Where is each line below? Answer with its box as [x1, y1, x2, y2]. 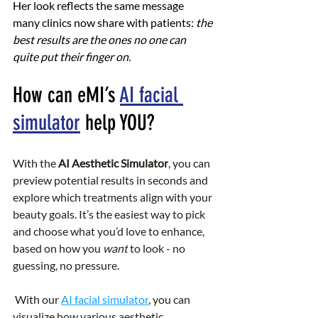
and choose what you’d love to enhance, [13, 224, 207, 238]
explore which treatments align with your [13, 190, 214, 204]
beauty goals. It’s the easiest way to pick [13, 207, 207, 221]
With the [13, 155, 58, 170]
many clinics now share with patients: [13, 15, 196, 29]
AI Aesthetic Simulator [58, 155, 168, 170]
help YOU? [80, 109, 155, 136]
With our [13, 292, 61, 306]
